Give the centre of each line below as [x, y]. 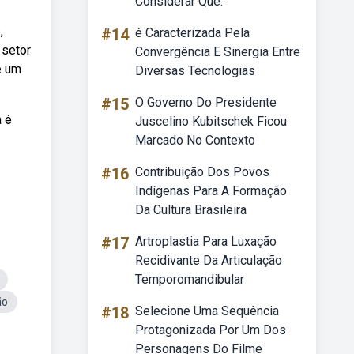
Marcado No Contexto [195, 140]
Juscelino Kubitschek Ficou [211, 121]
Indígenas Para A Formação [211, 191]
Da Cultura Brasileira [191, 210]
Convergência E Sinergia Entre [218, 52]
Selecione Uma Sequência [207, 311]
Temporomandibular [190, 279]
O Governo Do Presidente [206, 102]
